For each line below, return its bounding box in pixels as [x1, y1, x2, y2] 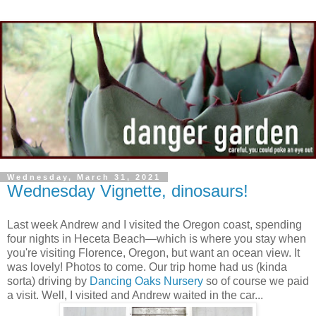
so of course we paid [203, 274, 309, 287]
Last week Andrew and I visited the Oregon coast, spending [7, 218, 302, 231]
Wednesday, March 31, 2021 [7, 172, 161, 181]
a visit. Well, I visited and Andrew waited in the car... [7, 288, 263, 301]
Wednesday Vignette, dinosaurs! [7, 181, 248, 200]
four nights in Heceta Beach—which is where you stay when [7, 232, 306, 245]
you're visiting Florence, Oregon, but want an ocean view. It [7, 246, 300, 259]
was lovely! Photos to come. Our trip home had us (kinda [7, 260, 287, 273]
